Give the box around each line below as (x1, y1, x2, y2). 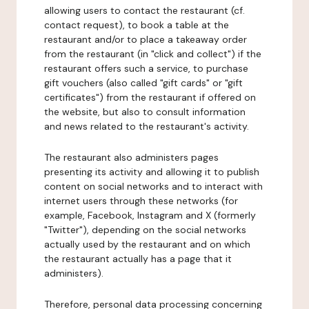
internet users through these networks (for (44, 195, 238, 207)
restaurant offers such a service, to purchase (44, 62, 248, 74)
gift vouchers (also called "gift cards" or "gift (44, 77, 243, 89)
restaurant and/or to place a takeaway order (44, 33, 247, 46)
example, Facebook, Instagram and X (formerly (44, 209, 256, 221)
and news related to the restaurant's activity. (44, 120, 249, 132)
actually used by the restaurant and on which (44, 238, 250, 250)
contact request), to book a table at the (44, 19, 229, 31)
